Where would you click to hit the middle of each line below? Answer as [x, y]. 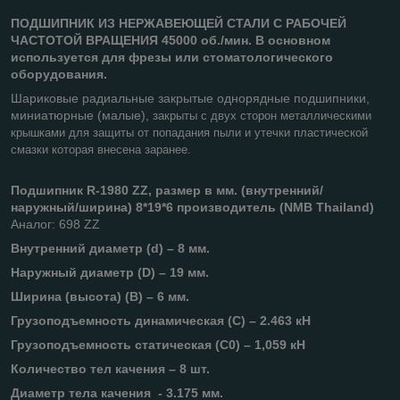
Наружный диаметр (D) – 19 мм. [110, 272]
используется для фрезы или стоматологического [172, 57]
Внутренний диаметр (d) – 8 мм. [110, 248]
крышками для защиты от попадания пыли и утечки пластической [189, 132]
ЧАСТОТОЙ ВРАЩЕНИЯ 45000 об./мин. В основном [171, 40]
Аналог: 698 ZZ [55, 224]
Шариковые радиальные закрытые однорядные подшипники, [190, 98]
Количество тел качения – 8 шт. [110, 368]
